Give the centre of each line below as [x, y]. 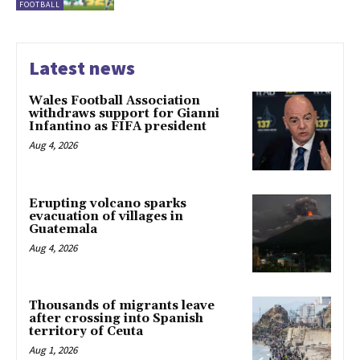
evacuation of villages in [106, 216]
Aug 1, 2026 [53, 350]
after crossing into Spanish [116, 319]
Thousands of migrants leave [122, 306]
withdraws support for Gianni [124, 113]
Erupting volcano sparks [108, 203]
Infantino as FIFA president [118, 126]
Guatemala [63, 229]
